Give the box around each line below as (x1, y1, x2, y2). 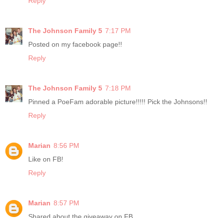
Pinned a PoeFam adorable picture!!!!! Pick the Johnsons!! (28, 97, 207, 106)
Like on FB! (28, 155, 63, 163)
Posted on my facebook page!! (28, 40, 122, 48)
